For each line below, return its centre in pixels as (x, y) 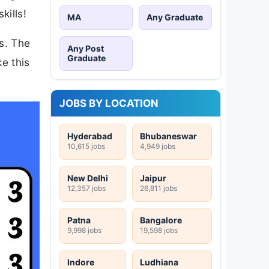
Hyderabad (90, 136)
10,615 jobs (86, 146)
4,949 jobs (158, 146)
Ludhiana (159, 262)
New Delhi (88, 178)
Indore (81, 262)
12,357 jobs (86, 188)
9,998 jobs (84, 230)
